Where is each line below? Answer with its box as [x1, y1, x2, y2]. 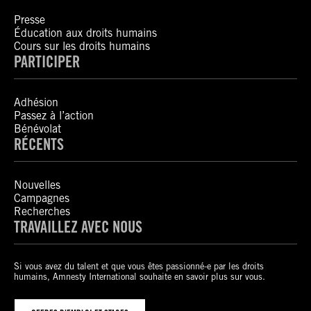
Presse [14, 13, 45, 26]
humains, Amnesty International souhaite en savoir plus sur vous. [14, 271, 265, 282]
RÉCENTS [14, 135, 64, 153]
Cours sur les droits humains [14, 40, 150, 53]
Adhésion [14, 96, 58, 109]
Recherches [14, 205, 70, 218]
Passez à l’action [14, 109, 94, 122]
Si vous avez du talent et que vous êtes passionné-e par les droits [14, 261, 264, 271]
